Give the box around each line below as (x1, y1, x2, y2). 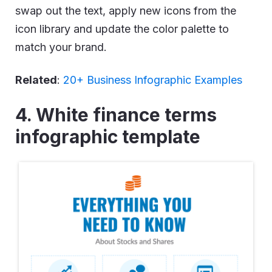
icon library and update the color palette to (15, 22, 229, 35)
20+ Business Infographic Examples (63, 73, 242, 86)
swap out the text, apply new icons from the (15, 4, 236, 17)
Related (15, 73, 57, 86)
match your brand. (15, 40, 107, 53)
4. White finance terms (15, 103, 217, 126)
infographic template (15, 125, 200, 148)
